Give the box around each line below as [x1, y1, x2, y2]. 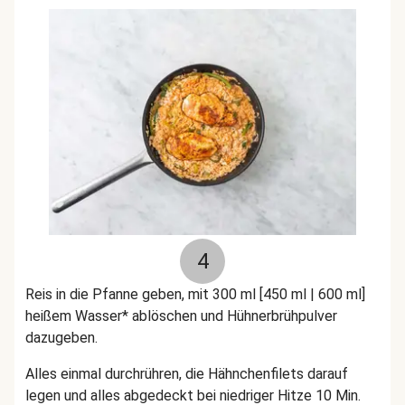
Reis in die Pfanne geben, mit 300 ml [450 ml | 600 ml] [25, 286, 365, 303]
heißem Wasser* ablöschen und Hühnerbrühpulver [25, 307, 337, 325]
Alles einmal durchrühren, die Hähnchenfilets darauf [25, 365, 348, 382]
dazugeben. [25, 329, 98, 346]
